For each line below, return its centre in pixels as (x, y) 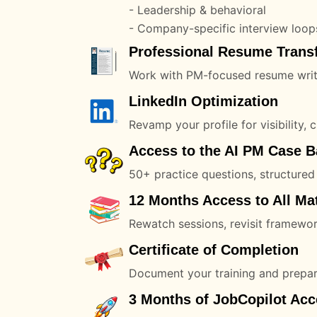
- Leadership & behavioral (197, 10)
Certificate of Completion (214, 249)
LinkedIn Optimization (203, 101)
